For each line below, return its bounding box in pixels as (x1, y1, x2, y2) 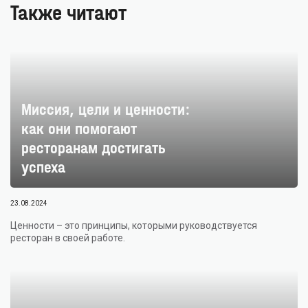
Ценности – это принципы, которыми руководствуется (10, 220, 257, 231)
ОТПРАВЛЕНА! (146, 34, 230, 54)
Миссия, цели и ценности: (21, 100, 190, 119)
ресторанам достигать (21, 138, 166, 157)
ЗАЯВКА (146, 14, 196, 34)
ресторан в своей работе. (10, 232, 125, 243)
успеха (21, 157, 65, 177)
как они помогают (21, 119, 136, 138)
